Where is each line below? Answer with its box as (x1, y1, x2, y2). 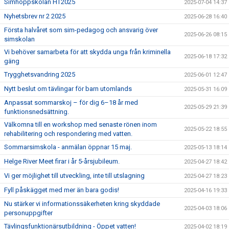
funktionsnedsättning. (4, 108, 69, 116)
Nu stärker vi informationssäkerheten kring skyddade (4, 200, 160, 208)
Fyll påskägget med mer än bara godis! (4, 186, 119, 194)
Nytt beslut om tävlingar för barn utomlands (4, 85, 132, 93)
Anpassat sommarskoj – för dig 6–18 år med (4, 99, 138, 106)
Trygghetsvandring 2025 (4, 71, 75, 78)
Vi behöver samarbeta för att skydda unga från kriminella (4, 48, 171, 56)
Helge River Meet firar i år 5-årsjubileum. (4, 157, 120, 165)
